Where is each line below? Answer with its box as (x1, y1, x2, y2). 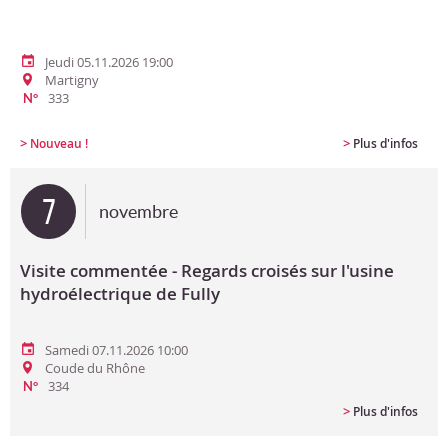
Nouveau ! (30, 135, 88, 152)
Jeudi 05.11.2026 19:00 (45, 53, 173, 71)
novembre (99, 201, 178, 222)
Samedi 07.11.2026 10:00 (45, 341, 188, 359)
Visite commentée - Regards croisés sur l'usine (20, 259, 394, 282)
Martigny (45, 71, 99, 89)
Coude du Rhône (45, 359, 145, 377)
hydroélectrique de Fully (20, 282, 220, 305)
